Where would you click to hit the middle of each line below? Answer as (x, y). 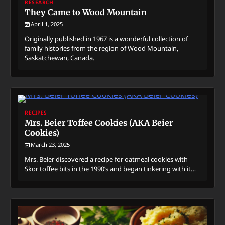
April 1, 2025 (47, 24)
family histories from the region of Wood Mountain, (101, 48)
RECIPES (36, 112)
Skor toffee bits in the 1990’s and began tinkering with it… (110, 168)
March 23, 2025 (50, 144)
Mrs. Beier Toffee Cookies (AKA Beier (99, 122)
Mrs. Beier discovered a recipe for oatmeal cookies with (106, 159)
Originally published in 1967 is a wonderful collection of (106, 38)
